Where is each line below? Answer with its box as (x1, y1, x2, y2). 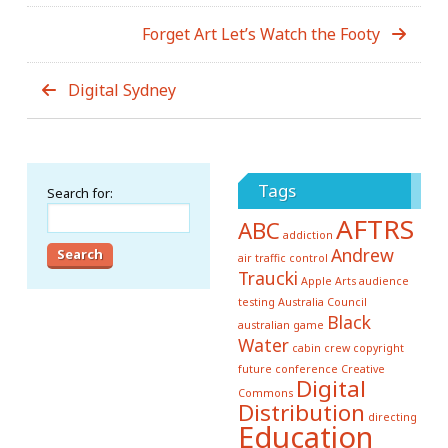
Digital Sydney (68, 79, 176, 102)
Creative (340, 362, 385, 377)
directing (367, 410, 417, 425)
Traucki (237, 266, 298, 291)
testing (237, 295, 275, 310)
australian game (237, 318, 324, 333)
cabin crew (291, 341, 350, 356)
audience (358, 274, 409, 289)
